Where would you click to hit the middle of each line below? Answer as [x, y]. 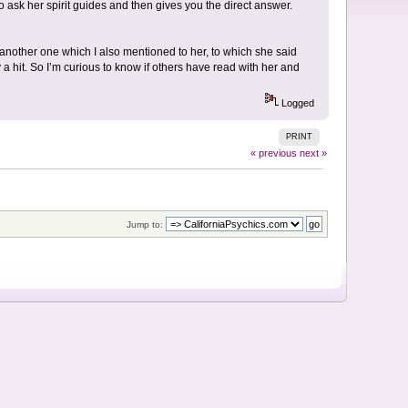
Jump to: [144, 225]
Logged [296, 103]
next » [313, 153]
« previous [273, 153]
